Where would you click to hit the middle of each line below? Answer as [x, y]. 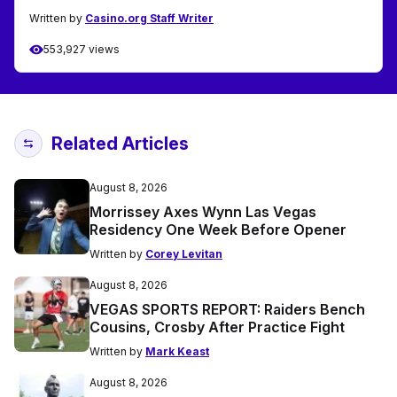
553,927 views [82, 50]
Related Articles [120, 144]
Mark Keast [177, 352]
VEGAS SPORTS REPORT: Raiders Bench [227, 310]
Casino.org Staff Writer [149, 19]
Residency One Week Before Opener [218, 230]
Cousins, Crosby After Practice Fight [217, 327]
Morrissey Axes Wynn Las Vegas [203, 212]
